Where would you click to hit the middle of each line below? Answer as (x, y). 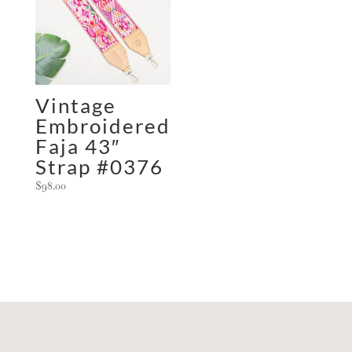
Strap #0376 (99, 166)
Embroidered (103, 125)
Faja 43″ (77, 146)
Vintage (75, 105)
